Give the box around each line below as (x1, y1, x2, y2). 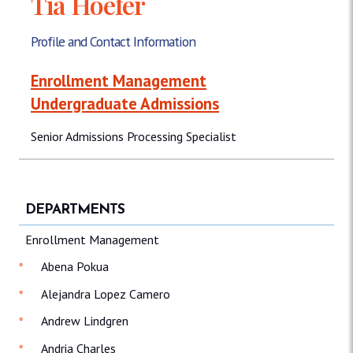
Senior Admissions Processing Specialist (31, 128, 236, 145)
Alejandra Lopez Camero (41, 285, 170, 302)
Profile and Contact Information (31, 32, 195, 51)
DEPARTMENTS (25, 203, 124, 217)
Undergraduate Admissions (31, 93, 219, 115)
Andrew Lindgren (41, 313, 128, 329)
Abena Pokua (41, 258, 109, 275)
